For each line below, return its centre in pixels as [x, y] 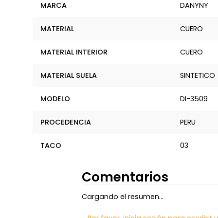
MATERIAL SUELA [69, 75]
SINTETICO [197, 75]
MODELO [55, 99]
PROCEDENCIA [66, 122]
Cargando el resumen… [123, 197]
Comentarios [125, 177]
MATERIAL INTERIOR [74, 52]
